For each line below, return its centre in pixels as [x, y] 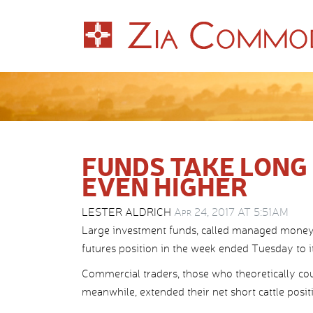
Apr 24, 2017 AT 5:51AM [231, 212]
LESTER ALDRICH [128, 212]
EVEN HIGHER [165, 186]
